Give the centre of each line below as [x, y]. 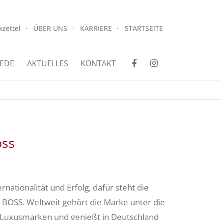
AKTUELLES [47, 63]
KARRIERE [96, 28]
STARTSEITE [144, 28]
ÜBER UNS [50, 28]
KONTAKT [98, 63]
